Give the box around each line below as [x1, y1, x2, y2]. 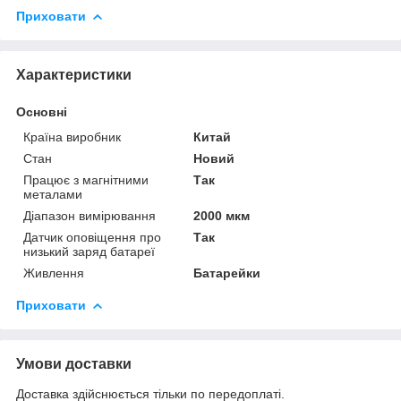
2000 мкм [193, 208, 251, 223]
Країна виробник [23, 129, 121, 144]
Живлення [23, 265, 84, 280]
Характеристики [16, 66, 132, 82]
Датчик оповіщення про [23, 229, 161, 244]
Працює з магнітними [23, 172, 149, 187]
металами [23, 186, 82, 201]
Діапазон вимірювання [23, 208, 156, 223]
